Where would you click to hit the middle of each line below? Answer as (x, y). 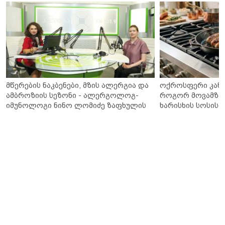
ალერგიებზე (30, 115)
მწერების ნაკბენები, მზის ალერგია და (77, 85)
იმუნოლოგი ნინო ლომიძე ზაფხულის (76, 105)
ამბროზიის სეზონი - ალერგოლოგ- (72, 95)
